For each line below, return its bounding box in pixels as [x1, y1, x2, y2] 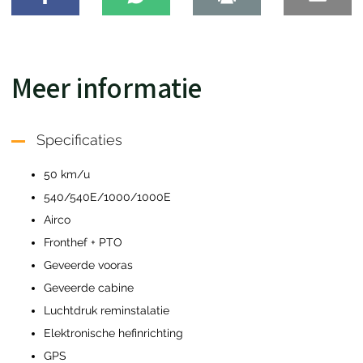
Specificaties [36, 131, 122, 148]
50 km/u [44, 168, 90, 181]
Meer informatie [11, 68, 202, 106]
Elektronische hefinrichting [44, 327, 183, 340]
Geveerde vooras [44, 258, 133, 272]
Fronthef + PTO [44, 236, 122, 250]
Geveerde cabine [44, 281, 134, 295]
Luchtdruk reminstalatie [44, 304, 169, 318]
